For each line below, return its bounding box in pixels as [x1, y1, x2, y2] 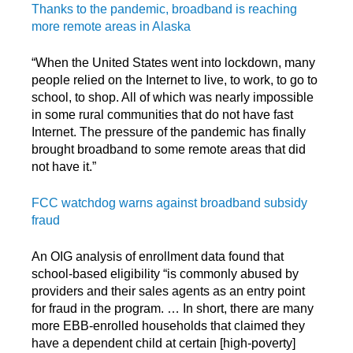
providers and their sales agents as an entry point [32, 284, 305, 298]
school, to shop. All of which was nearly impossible [32, 90, 314, 104]
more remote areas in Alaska [32, 19, 191, 33]
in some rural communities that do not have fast [32, 107, 293, 121]
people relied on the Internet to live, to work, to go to [32, 72, 318, 87]
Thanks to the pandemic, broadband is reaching [32, 2, 297, 16]
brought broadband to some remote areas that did [32, 142, 306, 156]
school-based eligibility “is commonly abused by [32, 266, 299, 281]
